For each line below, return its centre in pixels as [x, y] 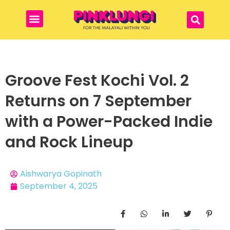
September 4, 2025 [59, 186]
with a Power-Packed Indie [109, 122]
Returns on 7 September [98, 101]
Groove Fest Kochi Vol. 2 [97, 81]
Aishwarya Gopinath [61, 174]
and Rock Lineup [69, 142]
